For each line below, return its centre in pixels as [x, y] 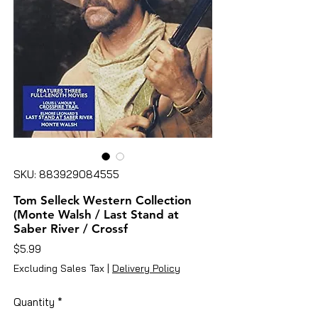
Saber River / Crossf [71, 228]
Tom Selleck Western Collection [103, 200]
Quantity [34, 302]
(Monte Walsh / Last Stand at [96, 214]
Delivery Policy [146, 268]
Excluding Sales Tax [59, 268]
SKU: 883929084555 [66, 174]
